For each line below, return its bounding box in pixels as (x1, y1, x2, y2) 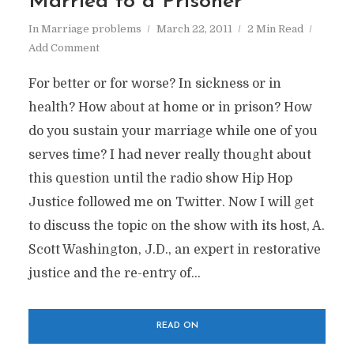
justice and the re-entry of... (28, 266, 201, 281)
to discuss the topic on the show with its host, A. (28, 219, 325, 233)
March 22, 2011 (156, 23, 232, 35)
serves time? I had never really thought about (28, 148, 311, 162)
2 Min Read (247, 23, 303, 35)
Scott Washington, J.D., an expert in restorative (28, 243, 321, 257)
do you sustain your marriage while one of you (28, 124, 318, 138)
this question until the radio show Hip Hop (28, 171, 292, 186)
